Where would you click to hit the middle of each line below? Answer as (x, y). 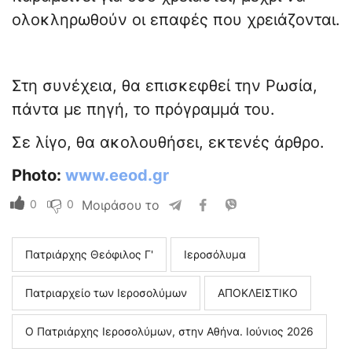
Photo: (38, 175)
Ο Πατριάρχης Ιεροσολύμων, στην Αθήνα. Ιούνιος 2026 (169, 331)
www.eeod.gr (117, 175)
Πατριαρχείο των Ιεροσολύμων (106, 292)
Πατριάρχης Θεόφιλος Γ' (89, 254)
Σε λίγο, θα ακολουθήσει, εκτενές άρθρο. (168, 142)
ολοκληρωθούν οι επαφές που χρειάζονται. (176, 19)
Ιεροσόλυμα (215, 254)
